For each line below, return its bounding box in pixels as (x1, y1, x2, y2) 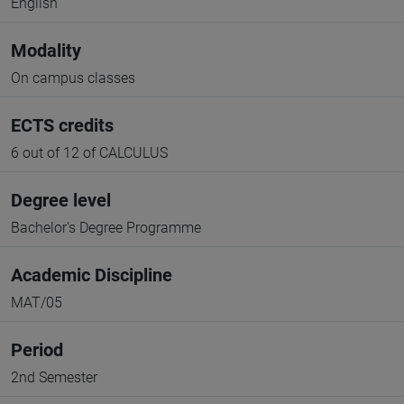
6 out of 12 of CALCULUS (11, 144, 168, 161)
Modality (11, 40, 81, 61)
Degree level (11, 189, 111, 211)
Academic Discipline (11, 264, 172, 286)
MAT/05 (11, 294, 62, 311)
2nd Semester (11, 369, 97, 386)
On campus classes (11, 69, 135, 87)
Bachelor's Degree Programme (11, 219, 201, 236)
